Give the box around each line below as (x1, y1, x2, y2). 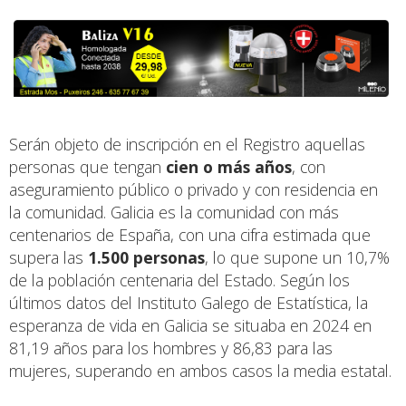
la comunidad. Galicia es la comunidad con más (9, 200, 339, 223)
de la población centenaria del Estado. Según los (9, 268, 350, 291)
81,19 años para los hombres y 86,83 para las (9, 336, 333, 359)
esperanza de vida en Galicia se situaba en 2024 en (9, 314, 372, 336)
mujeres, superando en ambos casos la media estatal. (9, 359, 391, 382)
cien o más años (166, 155, 292, 178)
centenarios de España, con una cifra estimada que (9, 223, 371, 246)
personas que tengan (9, 155, 166, 178)
